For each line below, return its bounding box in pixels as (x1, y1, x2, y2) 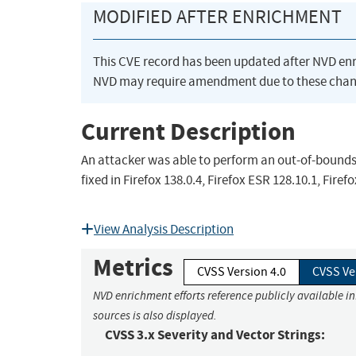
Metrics (93, 251, 173, 284)
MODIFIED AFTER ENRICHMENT (93, 5, 342, 29)
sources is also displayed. (93, 308, 217, 323)
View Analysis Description (94, 221, 234, 238)
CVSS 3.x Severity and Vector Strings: (105, 326, 325, 345)
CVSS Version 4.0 (197, 264, 286, 281)
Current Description (81, 114, 296, 148)
